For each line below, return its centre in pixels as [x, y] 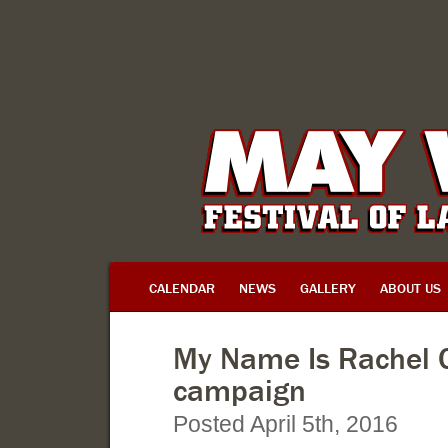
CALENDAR [182, 288]
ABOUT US [410, 288]
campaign [239, 390]
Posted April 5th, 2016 [285, 424]
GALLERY [328, 288]
